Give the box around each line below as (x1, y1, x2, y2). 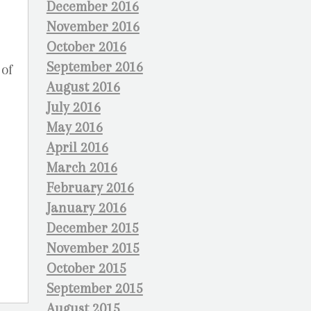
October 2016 (46, 39, 126, 55)
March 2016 (46, 160, 117, 176)
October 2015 (46, 260, 126, 276)
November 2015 (46, 240, 140, 256)
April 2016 (46, 140, 108, 155)
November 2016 (46, 19, 140, 35)
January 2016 (46, 200, 126, 216)
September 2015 (46, 280, 143, 296)
